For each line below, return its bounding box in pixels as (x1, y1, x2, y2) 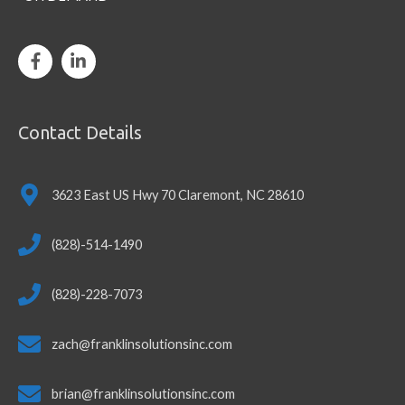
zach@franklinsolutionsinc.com (52, 335, 232, 352)
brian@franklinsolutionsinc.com (52, 385, 235, 401)
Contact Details (18, 121, 142, 143)
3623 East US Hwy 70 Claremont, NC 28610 (52, 186, 304, 202)
